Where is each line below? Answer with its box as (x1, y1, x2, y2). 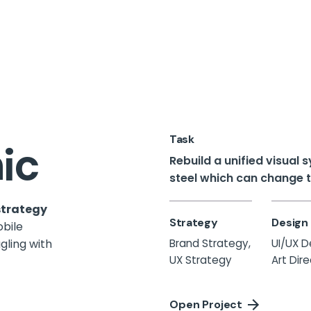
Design (271, 215, 308, 230)
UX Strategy (169, 252, 232, 267)
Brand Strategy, (169, 235, 251, 251)
